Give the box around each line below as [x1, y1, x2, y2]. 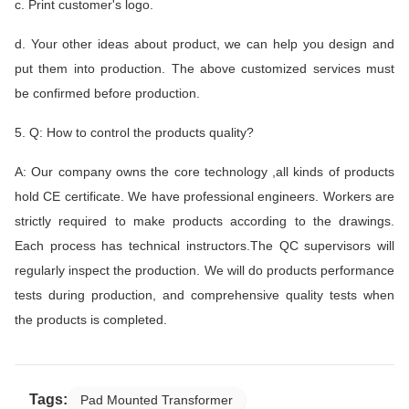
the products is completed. [15, 311, 167, 327]
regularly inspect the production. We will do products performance [15, 262, 394, 278]
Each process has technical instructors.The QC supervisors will [15, 237, 394, 253]
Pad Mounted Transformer [80, 392, 233, 407]
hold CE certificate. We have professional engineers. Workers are [15, 188, 394, 204]
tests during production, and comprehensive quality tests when [15, 287, 394, 302]
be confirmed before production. [15, 85, 200, 100]
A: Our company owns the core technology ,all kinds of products [15, 163, 394, 179]
